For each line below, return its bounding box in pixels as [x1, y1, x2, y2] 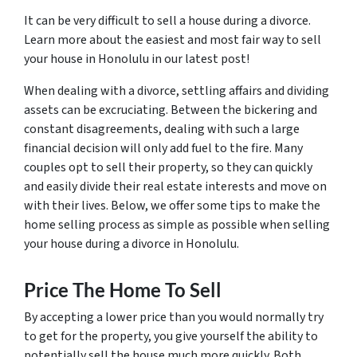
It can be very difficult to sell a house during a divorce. [24, 12, 311, 29]
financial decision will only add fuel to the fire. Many [24, 139, 303, 157]
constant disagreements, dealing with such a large [24, 120, 300, 138]
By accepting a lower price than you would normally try [24, 308, 324, 326]
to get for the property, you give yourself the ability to [24, 328, 318, 345]
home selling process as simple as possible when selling [24, 216, 330, 233]
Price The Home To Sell [24, 278, 222, 301]
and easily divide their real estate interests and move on [24, 178, 327, 195]
